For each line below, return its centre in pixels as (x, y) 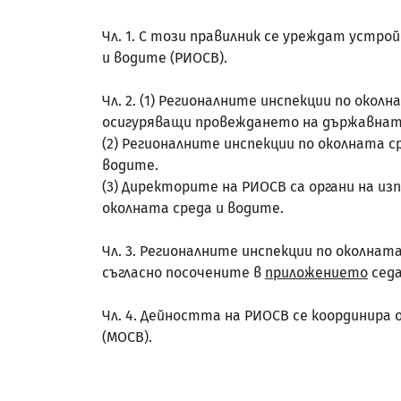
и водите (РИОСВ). (165, 58)
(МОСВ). (127, 337)
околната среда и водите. (193, 208)
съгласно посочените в (183, 273)
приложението (316, 273)
